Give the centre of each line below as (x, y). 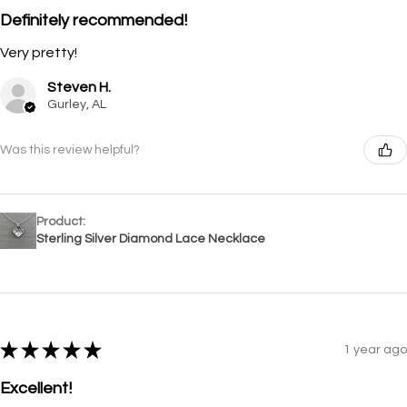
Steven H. (79, 88)
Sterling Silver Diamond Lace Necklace (151, 239)
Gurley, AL (77, 105)
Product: (62, 222)
